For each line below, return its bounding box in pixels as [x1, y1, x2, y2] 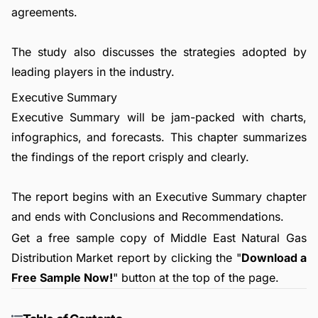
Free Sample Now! [11, 270, 113, 285]
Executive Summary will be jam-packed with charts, [11, 110, 307, 124]
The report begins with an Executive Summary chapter [11, 190, 307, 204]
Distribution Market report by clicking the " [11, 250, 241, 265]
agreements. [11, 5, 77, 19]
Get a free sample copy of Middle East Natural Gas [11, 230, 307, 245]
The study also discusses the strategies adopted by [11, 45, 307, 59]
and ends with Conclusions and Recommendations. [11, 209, 284, 224]
